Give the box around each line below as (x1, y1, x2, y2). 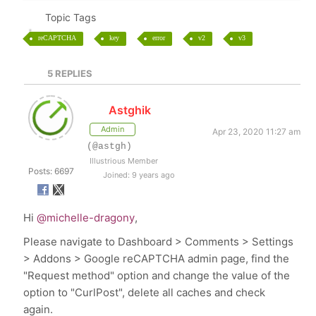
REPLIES (52, 68, 92, 80)
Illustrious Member (90, 156, 159, 166)
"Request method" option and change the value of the (23, 269, 291, 283)
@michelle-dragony (37, 211, 135, 225)
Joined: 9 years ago (101, 170, 176, 181)
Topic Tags (44, 11, 96, 24)
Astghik (108, 103, 151, 118)
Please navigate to (23, 235, 116, 249)
